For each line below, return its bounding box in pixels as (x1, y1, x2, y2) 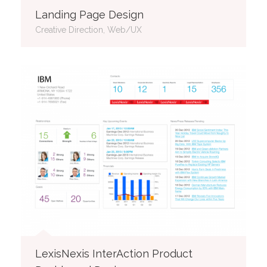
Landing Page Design (35, 8, 144, 21)
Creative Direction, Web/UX (35, 24, 142, 35)
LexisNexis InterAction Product (35, 247, 193, 260)
